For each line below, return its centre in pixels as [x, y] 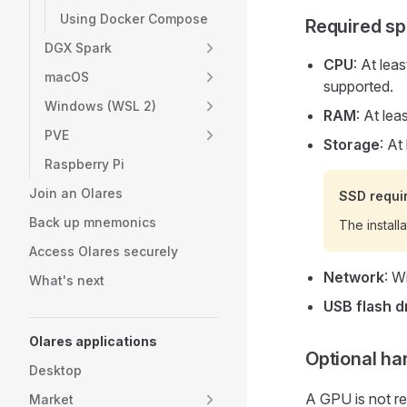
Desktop [55, 370]
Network [354, 277]
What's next [67, 280]
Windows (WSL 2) [100, 106]
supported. [358, 86]
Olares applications [93, 341]
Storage [352, 144]
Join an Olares [76, 193]
